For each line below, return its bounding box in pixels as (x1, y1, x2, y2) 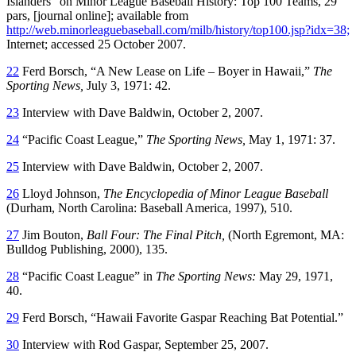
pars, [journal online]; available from (6, 8, 188, 22)
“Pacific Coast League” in (19, 269, 156, 283)
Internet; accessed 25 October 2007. (6, 37, 186, 51)
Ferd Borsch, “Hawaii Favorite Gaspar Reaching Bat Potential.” (19, 310, 343, 324)
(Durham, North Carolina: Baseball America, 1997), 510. (6, 200, 292, 215)
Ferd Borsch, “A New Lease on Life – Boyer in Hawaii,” (19, 64, 313, 78)
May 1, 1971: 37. (246, 132, 335, 146)
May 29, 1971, (256, 269, 333, 283)
